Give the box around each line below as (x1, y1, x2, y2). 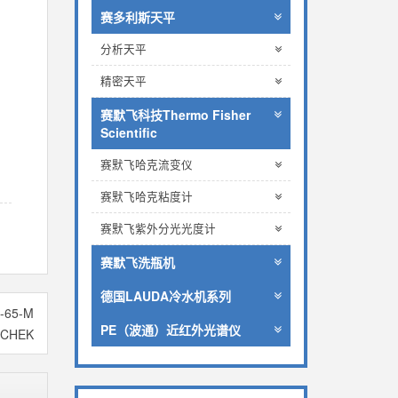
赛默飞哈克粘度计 (99, 188, 193, 204)
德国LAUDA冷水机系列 (99, 287, 231, 305)
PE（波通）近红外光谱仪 (99, 321, 241, 338)
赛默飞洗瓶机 (99, 253, 175, 271)
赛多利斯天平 (99, 8, 175, 26)
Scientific (99, 123, 157, 141)
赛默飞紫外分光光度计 (99, 220, 216, 236)
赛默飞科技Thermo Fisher (99, 106, 251, 123)
